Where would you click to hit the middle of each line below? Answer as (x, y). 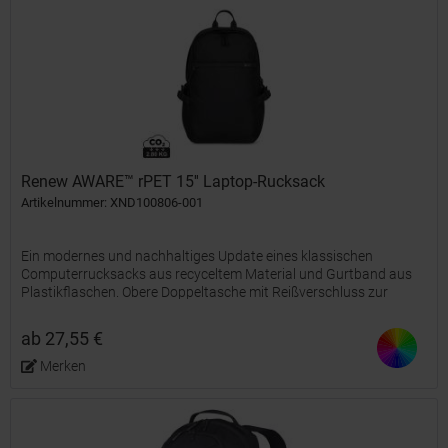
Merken (62, 365)
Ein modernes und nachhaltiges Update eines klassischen (197, 255)
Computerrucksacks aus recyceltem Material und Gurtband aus (217, 273)
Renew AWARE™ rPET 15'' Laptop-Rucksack (173, 181)
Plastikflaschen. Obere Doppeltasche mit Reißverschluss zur (205, 291)
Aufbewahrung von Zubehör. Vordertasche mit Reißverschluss (212, 309)
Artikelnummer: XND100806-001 (112, 202)
